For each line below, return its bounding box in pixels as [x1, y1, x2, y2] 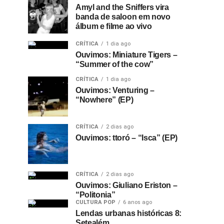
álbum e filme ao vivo [75, 22, 152, 30]
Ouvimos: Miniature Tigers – [75, 50, 177, 59]
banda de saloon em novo [75, 12, 170, 21]
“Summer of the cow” [75, 60, 153, 68]
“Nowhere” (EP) [75, 95, 133, 104]
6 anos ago [123, 199, 152, 205]
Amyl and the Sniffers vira [75, 3, 169, 11]
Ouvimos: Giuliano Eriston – [75, 181, 177, 189]
